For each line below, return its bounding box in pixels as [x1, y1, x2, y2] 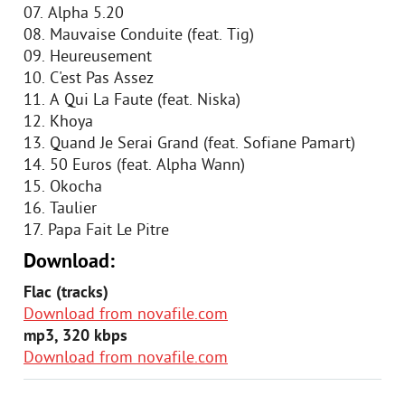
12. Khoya [24, 112, 93, 133]
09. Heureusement [24, 47, 152, 68]
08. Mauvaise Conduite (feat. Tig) [24, 25, 254, 46]
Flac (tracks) [24, 283, 108, 304]
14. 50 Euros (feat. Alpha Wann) [24, 155, 245, 176]
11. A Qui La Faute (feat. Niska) [24, 90, 240, 111]
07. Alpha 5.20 [24, 4, 124, 24]
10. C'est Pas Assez [24, 69, 154, 89]
